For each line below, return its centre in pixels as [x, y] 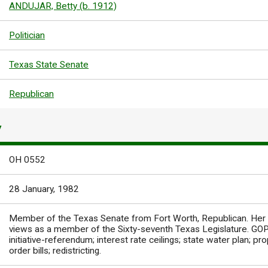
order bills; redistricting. [55, 251]
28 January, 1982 [44, 189]
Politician [27, 35]
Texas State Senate [49, 64]
